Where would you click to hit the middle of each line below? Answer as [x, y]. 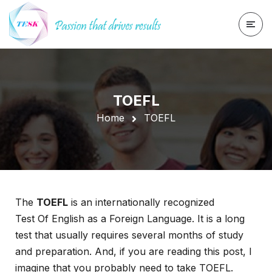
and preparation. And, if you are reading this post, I [134, 251]
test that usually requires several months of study [129, 235]
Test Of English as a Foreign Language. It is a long [130, 219]
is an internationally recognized [141, 202]
